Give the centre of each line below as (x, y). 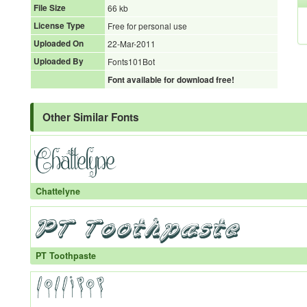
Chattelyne (58, 191)
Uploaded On (59, 44)
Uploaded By (59, 61)
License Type (59, 26)
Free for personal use (147, 26)
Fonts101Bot (131, 61)
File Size (50, 8)
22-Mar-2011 (132, 44)
